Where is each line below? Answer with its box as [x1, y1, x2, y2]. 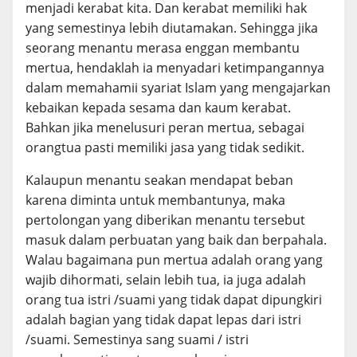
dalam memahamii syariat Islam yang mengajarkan [25, 78, 331, 96]
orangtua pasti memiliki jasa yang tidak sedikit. [25, 138, 304, 156]
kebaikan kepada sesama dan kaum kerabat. [25, 98, 291, 116]
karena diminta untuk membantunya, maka [25, 190, 285, 209]
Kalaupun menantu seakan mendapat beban [25, 171, 293, 189]
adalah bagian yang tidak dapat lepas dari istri [25, 310, 301, 328]
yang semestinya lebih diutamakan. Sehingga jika [25, 18, 318, 37]
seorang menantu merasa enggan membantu [25, 38, 300, 57]
